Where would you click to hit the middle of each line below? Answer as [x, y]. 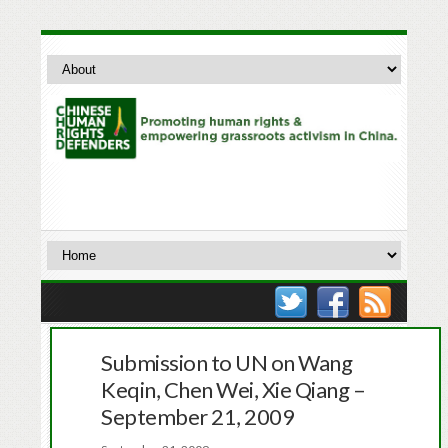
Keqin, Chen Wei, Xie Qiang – [233, 389]
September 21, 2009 [198, 416]
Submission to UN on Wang [227, 362]
